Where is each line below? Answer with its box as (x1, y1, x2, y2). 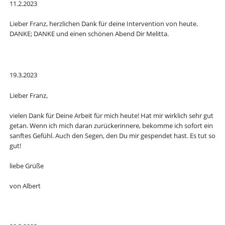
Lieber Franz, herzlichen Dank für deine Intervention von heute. (9, 19, 198, 29)
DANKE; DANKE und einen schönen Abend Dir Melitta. (9, 29, 169, 39)
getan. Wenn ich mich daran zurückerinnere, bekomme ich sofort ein (9, 121, 213, 130)
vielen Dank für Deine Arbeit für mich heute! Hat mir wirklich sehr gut (9, 110, 213, 120)
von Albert (9, 181, 41, 190)
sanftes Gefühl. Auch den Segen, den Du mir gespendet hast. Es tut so (9, 131, 215, 140)
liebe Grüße (9, 161, 44, 170)
